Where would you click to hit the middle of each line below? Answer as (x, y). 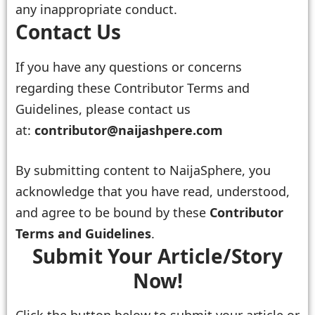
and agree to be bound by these (112, 212)
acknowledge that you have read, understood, (153, 191)
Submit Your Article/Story (157, 256)
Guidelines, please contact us (103, 109)
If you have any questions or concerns (129, 66)
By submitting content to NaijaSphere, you (143, 170)
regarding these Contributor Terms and (133, 88)
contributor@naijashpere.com (129, 130)
